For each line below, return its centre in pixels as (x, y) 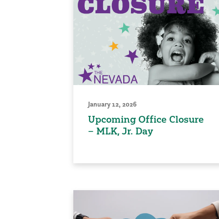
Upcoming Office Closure (146, 119)
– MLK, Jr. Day (120, 131)
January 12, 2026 (112, 104)
